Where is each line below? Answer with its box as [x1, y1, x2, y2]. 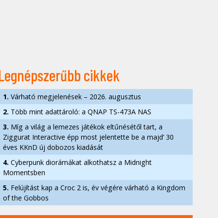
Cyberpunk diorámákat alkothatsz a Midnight [9, 158, 152, 167]
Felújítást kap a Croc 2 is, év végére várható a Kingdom [9, 183, 185, 192]
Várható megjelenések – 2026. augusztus [9, 92, 141, 101]
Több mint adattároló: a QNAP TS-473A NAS [9, 107, 151, 116]
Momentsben [3, 168, 45, 177]
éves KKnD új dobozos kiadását [3, 143, 103, 152]
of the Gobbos [3, 193, 49, 202]
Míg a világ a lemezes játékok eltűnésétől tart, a [9, 122, 163, 131]
